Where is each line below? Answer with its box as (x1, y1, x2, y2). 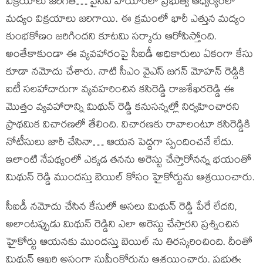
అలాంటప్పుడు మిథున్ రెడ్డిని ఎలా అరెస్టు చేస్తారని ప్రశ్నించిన (6, 217, 240, 234)
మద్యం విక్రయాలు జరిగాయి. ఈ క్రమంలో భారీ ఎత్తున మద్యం (6, 12, 245, 29)
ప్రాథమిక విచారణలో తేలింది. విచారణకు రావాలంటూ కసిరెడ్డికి (6, 117, 250, 134)
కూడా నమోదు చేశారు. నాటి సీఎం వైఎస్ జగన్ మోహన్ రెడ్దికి (6, 65, 245, 82)
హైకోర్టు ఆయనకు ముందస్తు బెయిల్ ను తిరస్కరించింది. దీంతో (6, 235, 252, 252)
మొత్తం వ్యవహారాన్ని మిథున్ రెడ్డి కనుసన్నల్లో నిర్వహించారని (6, 100, 240, 117)
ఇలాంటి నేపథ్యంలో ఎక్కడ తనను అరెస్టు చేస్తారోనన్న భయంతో (6, 153, 251, 170)
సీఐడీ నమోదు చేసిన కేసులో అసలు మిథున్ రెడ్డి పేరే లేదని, (6, 200, 237, 217)
